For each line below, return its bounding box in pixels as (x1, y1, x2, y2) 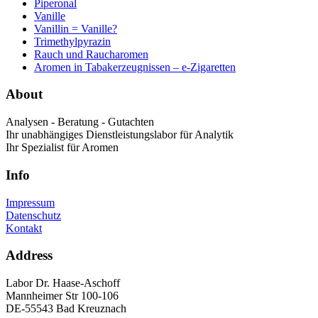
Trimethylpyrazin (34, 35, 111, 48)
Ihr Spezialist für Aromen (6, 141, 119, 154)
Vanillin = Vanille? (34, 22, 117, 35)
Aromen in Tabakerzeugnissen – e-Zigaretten (34, 60, 236, 73)
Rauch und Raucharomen (34, 48, 148, 60)
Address (6, 248, 53, 263)
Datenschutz (6, 209, 61, 221)
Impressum (6, 196, 55, 209)
